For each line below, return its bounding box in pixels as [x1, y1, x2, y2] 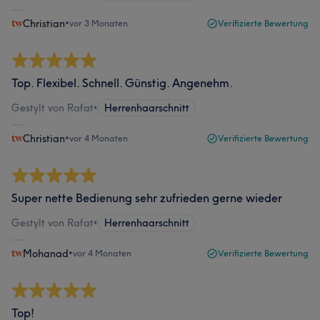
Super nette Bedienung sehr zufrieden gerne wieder [11, 191, 282, 205]
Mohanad [23, 247, 69, 260]
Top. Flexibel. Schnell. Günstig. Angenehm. [11, 76, 233, 90]
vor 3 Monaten [69, 18, 128, 29]
